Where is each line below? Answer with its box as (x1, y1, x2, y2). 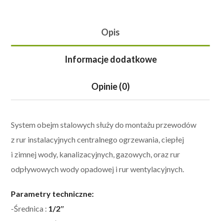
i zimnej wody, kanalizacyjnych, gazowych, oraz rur (11, 149, 181, 159)
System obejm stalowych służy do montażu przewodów (11, 119, 197, 129)
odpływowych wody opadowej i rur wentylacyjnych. (11, 164, 184, 174)
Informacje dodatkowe (64, 53, 157, 65)
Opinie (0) (91, 80, 130, 92)
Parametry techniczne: (11, 188, 94, 198)
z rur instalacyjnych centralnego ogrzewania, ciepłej (11, 134, 184, 144)
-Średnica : (11, 203, 49, 213)
